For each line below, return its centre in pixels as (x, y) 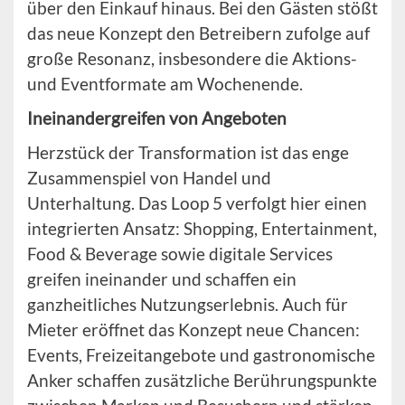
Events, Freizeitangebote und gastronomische (201, 355)
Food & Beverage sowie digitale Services (180, 254)
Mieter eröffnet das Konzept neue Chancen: (193, 330)
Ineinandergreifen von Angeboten (157, 118)
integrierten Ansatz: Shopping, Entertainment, (202, 229)
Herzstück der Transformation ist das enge (188, 153)
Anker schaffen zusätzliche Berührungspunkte (202, 381)
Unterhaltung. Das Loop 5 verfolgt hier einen (197, 203)
